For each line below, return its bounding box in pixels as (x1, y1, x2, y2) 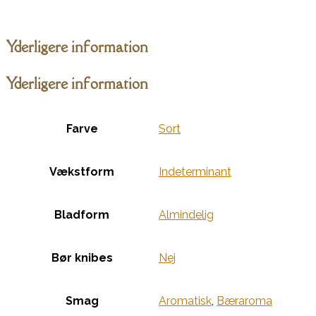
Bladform (54, 208, 109, 222)
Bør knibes (51, 251, 113, 265)
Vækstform (49, 165, 114, 179)
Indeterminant (159, 165, 231, 179)
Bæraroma (217, 294, 272, 308)
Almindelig (159, 208, 214, 222)
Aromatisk (159, 294, 212, 308)
